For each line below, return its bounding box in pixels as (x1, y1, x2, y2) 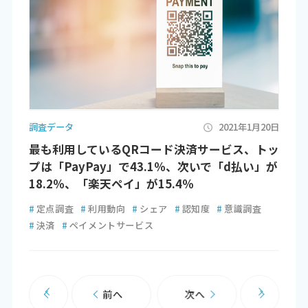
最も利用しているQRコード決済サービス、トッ (28, 140, 279, 157)
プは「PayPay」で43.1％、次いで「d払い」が (28, 157, 278, 175)
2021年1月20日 (219, 120, 280, 133)
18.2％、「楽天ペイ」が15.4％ (28, 175, 194, 192)
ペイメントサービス (69, 218, 154, 232)
